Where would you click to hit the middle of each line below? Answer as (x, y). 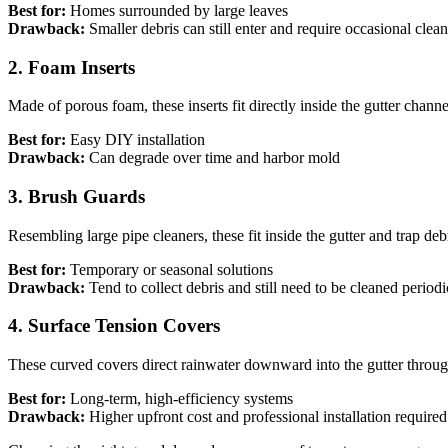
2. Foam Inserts (71, 67)
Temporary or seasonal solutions (169, 269)
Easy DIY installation (135, 140)
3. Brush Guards (76, 197)
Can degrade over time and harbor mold (212, 158)
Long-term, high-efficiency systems (179, 399)
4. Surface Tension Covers (114, 326)
